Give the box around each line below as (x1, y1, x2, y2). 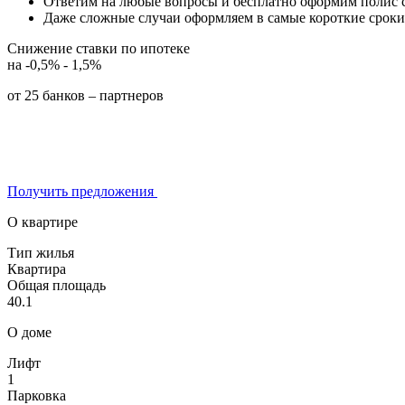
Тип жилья (7, 244, 74, 260)
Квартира (7, 260, 66, 277)
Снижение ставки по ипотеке (7, 40, 190, 56)
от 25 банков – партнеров (7, 87, 164, 103)
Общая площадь (7, 277, 106, 293)
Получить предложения (7, 183, 157, 199)
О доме (7, 324, 52, 340)
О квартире (7, 213, 78, 230)
